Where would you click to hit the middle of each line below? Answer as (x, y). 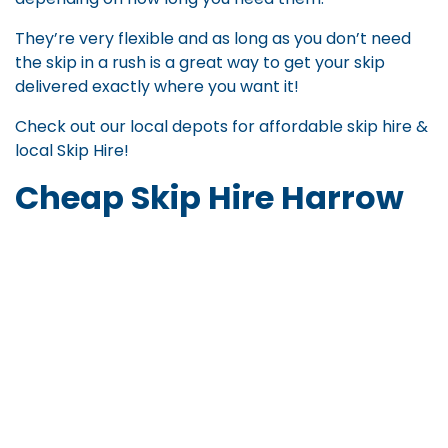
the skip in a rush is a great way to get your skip (200, 63)
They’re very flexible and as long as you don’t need (213, 39)
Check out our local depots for (137, 127)
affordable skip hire (335, 127)
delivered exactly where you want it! (159, 87)
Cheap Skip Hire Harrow (209, 198)
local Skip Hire (69, 151)
